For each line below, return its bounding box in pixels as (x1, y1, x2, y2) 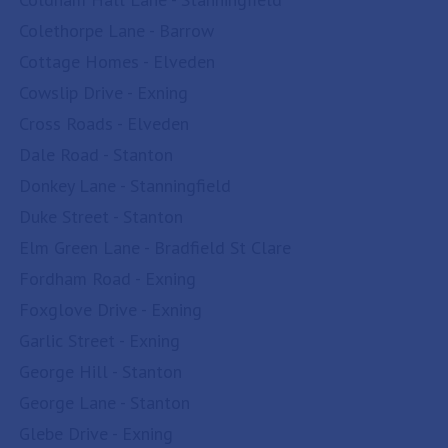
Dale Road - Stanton (19, 143, 173, 166)
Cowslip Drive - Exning (19, 81, 188, 104)
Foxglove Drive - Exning (19, 298, 202, 321)
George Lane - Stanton (19, 391, 190, 414)
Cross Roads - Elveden (19, 112, 189, 135)
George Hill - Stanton (19, 360, 182, 383)
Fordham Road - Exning (19, 267, 196, 290)
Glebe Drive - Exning (19, 422, 173, 445)
